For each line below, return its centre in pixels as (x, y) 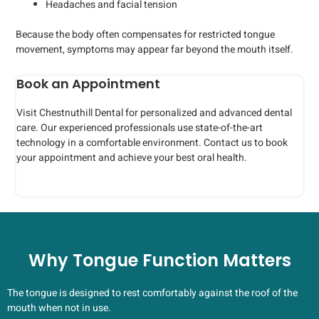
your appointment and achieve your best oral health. (132, 158)
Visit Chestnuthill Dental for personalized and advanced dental (154, 113)
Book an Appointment (88, 84)
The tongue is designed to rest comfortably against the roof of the (152, 293)
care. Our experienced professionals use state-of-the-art (140, 128)
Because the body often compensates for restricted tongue (145, 34)
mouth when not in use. (59, 308)
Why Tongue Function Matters (159, 260)
